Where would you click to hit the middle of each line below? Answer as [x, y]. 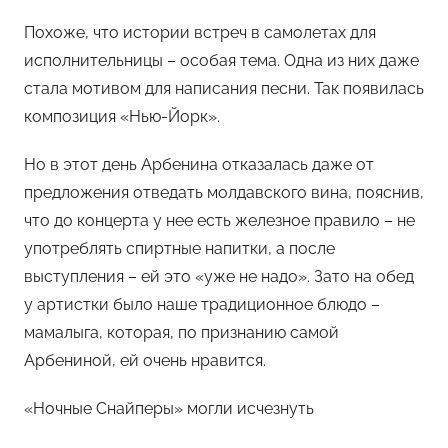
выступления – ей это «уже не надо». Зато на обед [219, 276]
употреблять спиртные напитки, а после [179, 248]
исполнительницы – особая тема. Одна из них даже [221, 60]
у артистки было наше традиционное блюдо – [202, 304]
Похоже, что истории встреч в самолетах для [200, 32]
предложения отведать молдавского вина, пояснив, [224, 192]
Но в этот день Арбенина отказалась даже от [199, 164]
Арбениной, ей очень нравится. [145, 360]
